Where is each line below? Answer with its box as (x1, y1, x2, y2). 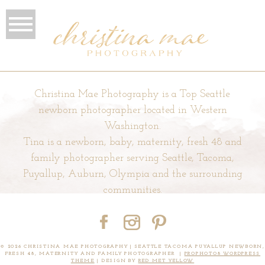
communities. (103, 185, 162, 196)
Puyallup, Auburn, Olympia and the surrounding (22, 169, 243, 180)
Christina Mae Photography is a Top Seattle (35, 89, 230, 101)
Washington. (104, 121, 161, 132)
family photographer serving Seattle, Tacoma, (31, 153, 234, 164)
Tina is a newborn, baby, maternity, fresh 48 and (23, 137, 242, 148)
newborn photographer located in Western (38, 105, 227, 117)
